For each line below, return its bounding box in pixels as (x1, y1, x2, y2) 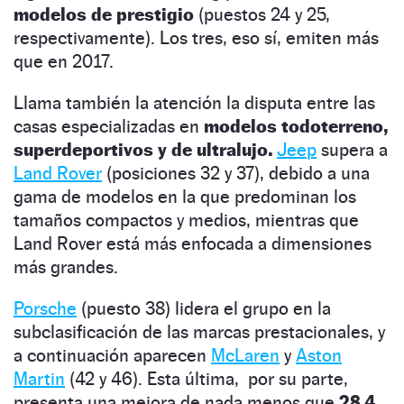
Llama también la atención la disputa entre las (14, 91, 375, 114)
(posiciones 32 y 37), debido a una (102, 161, 370, 184)
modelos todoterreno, (204, 115, 388, 137)
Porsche (14, 297, 77, 319)
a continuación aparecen (14, 344, 211, 366)
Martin (14, 367, 65, 390)
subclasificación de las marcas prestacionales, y (14, 320, 385, 343)
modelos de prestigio (14, 3, 194, 25)
